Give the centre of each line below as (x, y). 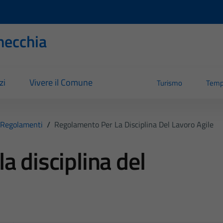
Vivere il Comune (61, 83)
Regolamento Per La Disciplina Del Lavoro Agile (134, 124)
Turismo (170, 83)
